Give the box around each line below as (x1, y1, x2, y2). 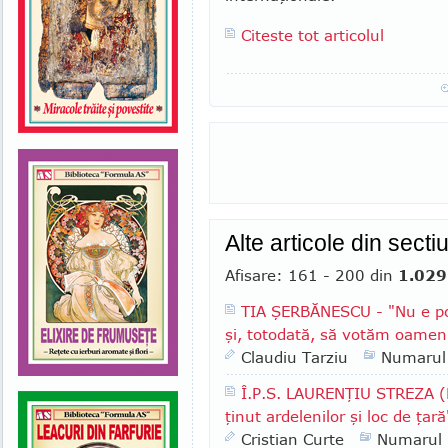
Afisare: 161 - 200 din (225, 266, 398, 284)
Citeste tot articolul (241, 26, 384, 44)
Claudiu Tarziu (241, 348, 348, 366)
